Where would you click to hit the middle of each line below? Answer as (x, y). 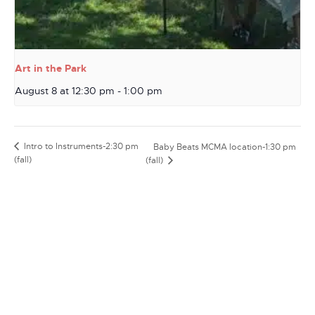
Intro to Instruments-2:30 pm (80, 147)
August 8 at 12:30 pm (65, 91)
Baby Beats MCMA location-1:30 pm (224, 147)
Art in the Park (51, 69)
